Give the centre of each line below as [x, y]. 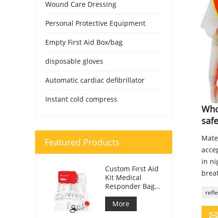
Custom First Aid [132, 168]
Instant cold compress [81, 99]
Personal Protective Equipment [95, 23]
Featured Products [82, 142]
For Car [117, 195]
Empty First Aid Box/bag [84, 42]
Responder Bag [130, 186]
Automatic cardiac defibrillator [95, 80]
